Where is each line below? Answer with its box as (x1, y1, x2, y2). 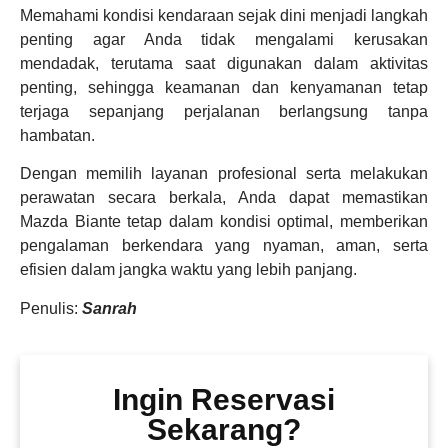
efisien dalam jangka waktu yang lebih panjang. (20, 261, 357, 279)
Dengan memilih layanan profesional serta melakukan (20, 165, 428, 183)
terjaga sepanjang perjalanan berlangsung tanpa (20, 102, 428, 120)
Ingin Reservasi (113, 383, 335, 417)
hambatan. (20, 126, 95, 144)
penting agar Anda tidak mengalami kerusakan (20, 30, 428, 48)
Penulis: (20, 299, 82, 317)
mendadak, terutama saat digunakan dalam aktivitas (20, 54, 428, 72)
